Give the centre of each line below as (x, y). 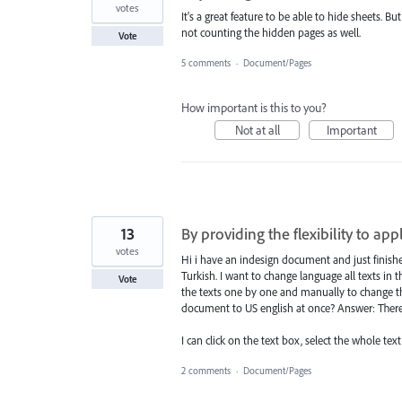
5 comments (206, 63)
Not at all (257, 131)
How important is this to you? (254, 108)
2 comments (206, 371)
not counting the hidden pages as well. (271, 32)
